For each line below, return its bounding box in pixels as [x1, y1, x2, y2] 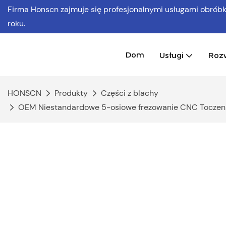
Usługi [159, 50, 184, 60]
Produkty [54, 88, 88, 98]
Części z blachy [101, 88, 158, 98]
